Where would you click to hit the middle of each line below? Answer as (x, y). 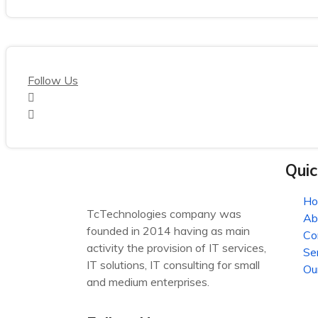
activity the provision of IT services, (176, 248)
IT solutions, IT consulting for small (173, 265)
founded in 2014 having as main (168, 231)
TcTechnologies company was (164, 214)
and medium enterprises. (148, 282)
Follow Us (53, 80)
